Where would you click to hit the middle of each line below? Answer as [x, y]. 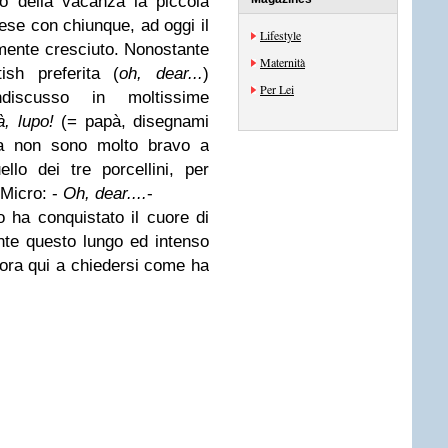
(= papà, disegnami [131, 121]
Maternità [282, 62]
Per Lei [277, 89]
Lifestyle [280, 35]
